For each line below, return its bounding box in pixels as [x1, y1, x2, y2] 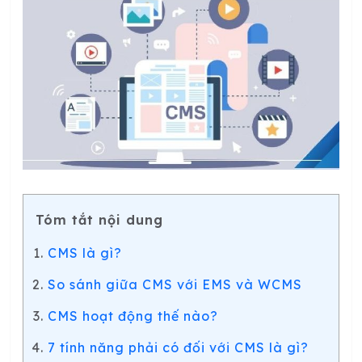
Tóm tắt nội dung [36, 211, 163, 228]
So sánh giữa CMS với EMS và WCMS [48, 276, 302, 293]
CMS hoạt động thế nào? [48, 307, 218, 324]
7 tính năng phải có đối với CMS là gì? [48, 339, 309, 356]
